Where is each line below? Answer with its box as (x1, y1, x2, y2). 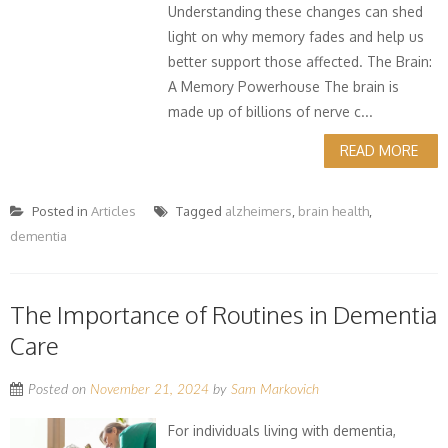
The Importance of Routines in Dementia (10, 299, 437, 330)
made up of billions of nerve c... (168, 103, 374, 120)
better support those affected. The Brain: (168, 53, 433, 70)
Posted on (28, 383, 90, 397)
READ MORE (340, 142, 418, 159)
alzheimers (225, 203, 292, 219)
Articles (91, 203, 136, 219)
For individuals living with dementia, (168, 422, 397, 439)
